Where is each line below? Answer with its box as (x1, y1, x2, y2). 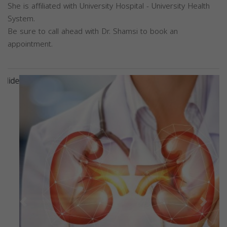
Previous (22, 199, 56, 215)
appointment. (8, 37, 53, 52)
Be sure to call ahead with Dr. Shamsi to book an (8, 24, 178, 39)
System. (8, 12, 35, 26)
